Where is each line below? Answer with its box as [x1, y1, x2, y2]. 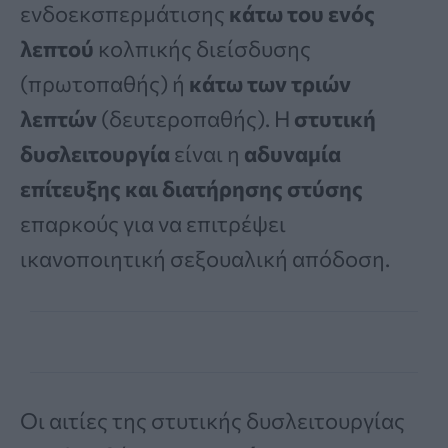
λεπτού [20, 35, 94, 63]
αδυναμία [240, 140, 341, 168]
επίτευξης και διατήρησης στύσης [20, 175, 363, 203]
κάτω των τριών [189, 70, 351, 98]
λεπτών [20, 105, 97, 133]
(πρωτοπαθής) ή [20, 70, 189, 98]
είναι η [170, 140, 240, 168]
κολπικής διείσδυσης [94, 35, 311, 63]
